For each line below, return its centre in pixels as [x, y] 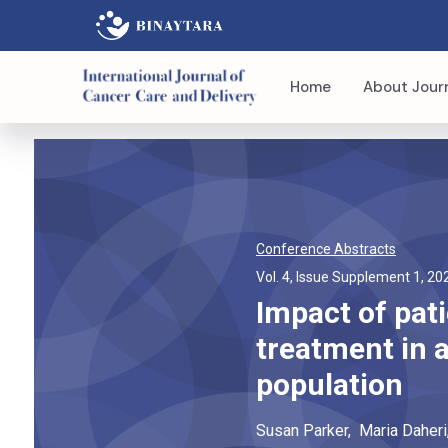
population [329, 384]
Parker [325, 430]
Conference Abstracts [325, 249]
